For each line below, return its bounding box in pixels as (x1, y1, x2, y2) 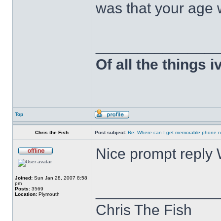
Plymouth (37, 191, 60, 197)
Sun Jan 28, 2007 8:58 (33, 175, 87, 181)
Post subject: (95, 130, 126, 135)
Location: (15, 191, 37, 197)
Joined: (15, 175, 33, 181)
